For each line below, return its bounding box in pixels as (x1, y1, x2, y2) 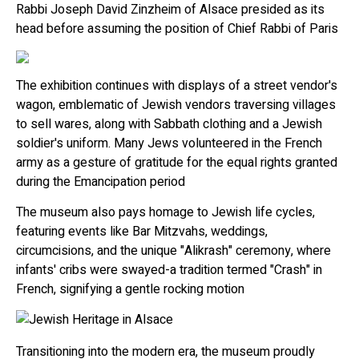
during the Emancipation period (16, 171, 185, 192)
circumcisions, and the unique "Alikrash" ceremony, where (16, 240, 331, 260)
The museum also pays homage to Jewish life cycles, (16, 202, 315, 222)
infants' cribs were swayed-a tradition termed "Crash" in (16, 260, 322, 280)
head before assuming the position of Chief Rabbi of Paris (16, 19, 338, 39)
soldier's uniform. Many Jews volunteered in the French (16, 133, 322, 153)
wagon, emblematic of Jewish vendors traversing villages (16, 95, 336, 115)
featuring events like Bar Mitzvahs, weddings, (16, 221, 268, 241)
